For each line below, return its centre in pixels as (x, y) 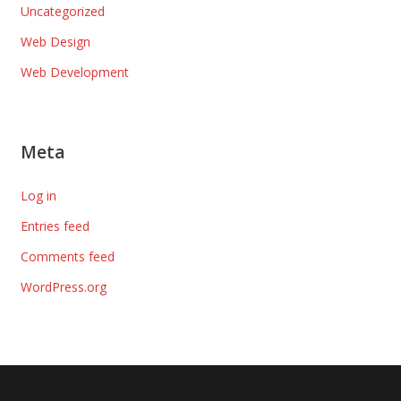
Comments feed (67, 256)
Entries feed (55, 226)
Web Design (55, 41)
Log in (38, 195)
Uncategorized (62, 11)
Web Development (74, 72)
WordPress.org (63, 286)
